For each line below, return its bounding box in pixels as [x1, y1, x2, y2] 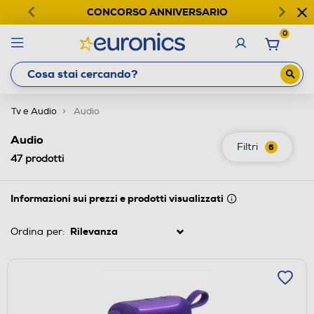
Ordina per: [11, 225, 64, 238]
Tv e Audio [11, 105, 57, 117]
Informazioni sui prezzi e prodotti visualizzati [11, 191, 224, 205]
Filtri [237, 140, 258, 153]
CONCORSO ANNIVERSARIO [86, 6, 228, 18]
